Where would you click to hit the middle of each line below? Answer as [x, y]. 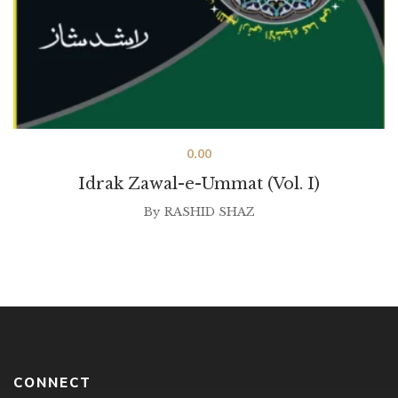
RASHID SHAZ [209, 212]
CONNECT [52, 383]
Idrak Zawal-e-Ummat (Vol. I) [199, 184]
